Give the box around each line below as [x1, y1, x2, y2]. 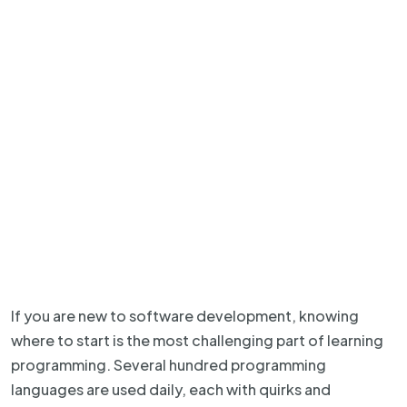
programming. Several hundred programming [11, 355, 326, 374]
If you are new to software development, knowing [11, 306, 359, 325]
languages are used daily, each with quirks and [11, 380, 331, 399]
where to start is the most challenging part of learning [11, 331, 383, 350]
